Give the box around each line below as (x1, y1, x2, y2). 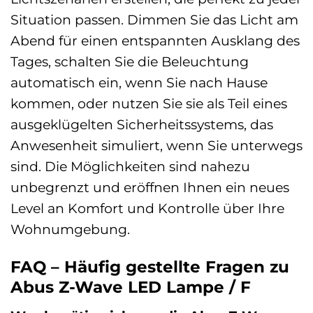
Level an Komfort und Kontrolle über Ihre (10, 199, 284, 217)
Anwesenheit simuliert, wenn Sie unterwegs (10, 136, 303, 154)
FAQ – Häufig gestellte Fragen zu (10, 256, 289, 277)
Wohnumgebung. (10, 220, 130, 238)
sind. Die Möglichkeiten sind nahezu (10, 157, 250, 175)
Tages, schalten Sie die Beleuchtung (10, 52, 249, 70)
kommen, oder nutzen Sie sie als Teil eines (10, 94, 287, 112)
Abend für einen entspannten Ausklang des (10, 31, 300, 49)
